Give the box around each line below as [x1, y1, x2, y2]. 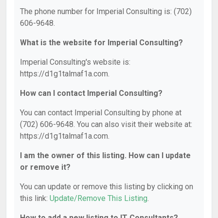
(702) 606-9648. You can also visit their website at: [20, 120, 192, 129]
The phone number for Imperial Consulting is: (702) [20, 7, 192, 16]
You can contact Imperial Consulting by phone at [20, 108, 182, 117]
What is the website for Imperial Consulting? [20, 38, 183, 47]
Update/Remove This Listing [50, 194, 147, 203]
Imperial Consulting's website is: [20, 57, 130, 67]
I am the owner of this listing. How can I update [20, 151, 191, 160]
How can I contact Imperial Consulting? [20, 89, 163, 98]
